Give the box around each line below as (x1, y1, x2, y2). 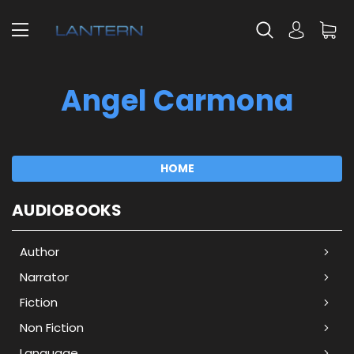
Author (20, 243, 59, 260)
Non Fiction (20, 318, 84, 336)
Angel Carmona (60, 81, 294, 121)
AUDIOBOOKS (12, 199, 122, 221)
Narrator (20, 268, 69, 285)
